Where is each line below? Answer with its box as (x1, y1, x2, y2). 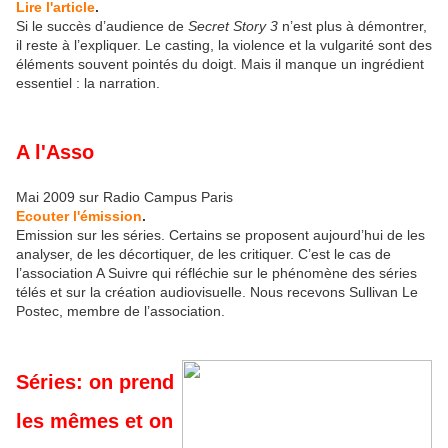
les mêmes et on (16, 409, 173, 432)
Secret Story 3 (188, 17, 282, 34)
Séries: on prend (16, 370, 174, 393)
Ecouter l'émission (16, 208, 142, 225)
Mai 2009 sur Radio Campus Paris (16, 189, 233, 206)
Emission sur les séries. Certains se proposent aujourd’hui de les (16, 227, 425, 244)
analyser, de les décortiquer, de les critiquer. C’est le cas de (16, 246, 391, 263)
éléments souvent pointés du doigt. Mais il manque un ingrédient (16, 55, 424, 72)
